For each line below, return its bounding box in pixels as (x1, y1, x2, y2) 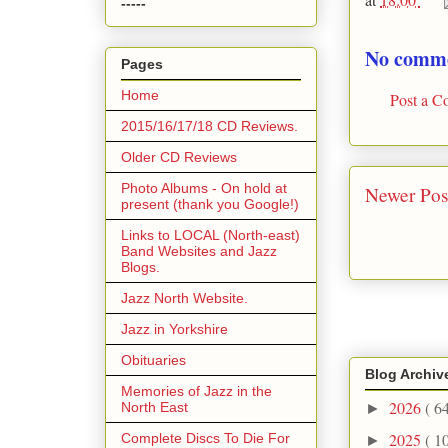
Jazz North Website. (121, 289, 248, 306)
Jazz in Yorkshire (121, 320, 228, 337)
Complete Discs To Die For (121, 429, 290, 446)
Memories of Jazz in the (121, 382, 272, 399)
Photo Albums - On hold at (121, 179, 287, 196)
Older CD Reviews (121, 148, 237, 165)
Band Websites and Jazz (121, 242, 277, 259)
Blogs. (121, 258, 160, 275)
